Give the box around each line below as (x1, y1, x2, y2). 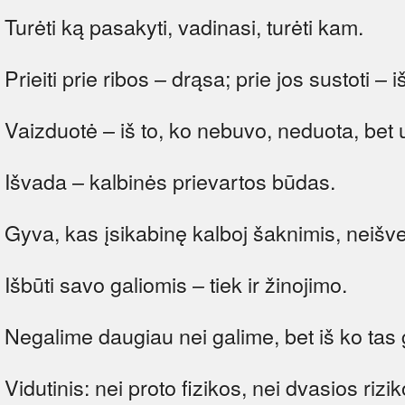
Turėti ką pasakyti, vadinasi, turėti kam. (5, 10, 363, 42)
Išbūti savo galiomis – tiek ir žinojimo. (5, 268, 347, 299)
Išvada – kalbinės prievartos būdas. (5, 165, 335, 196)
